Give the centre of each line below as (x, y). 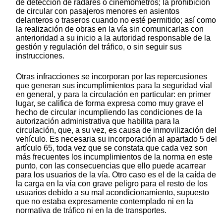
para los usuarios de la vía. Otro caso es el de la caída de (116, 175)
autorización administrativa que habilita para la (98, 121)
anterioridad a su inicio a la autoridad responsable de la (113, 38)
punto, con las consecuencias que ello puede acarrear (111, 166)
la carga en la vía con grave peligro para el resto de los (112, 184)
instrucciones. (40, 56)
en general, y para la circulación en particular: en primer (113, 95)
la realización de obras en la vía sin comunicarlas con (110, 29)
